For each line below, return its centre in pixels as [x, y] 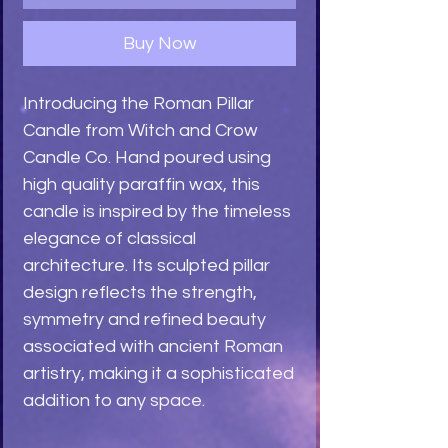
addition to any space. [114, 401]
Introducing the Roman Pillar [138, 104]
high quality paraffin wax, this [141, 185]
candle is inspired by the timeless [157, 212]
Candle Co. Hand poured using [147, 158]
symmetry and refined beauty [144, 320]
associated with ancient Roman [153, 347]
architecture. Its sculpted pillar [146, 266]
